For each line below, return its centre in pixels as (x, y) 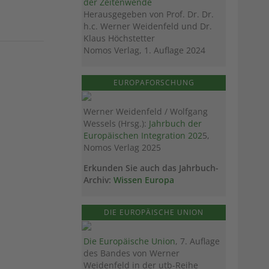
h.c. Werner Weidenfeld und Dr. (148, 26)
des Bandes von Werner (131, 253)
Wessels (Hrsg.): (116, 124)
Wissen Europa (144, 180)
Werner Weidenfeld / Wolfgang (146, 112)
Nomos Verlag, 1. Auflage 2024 (144, 50)
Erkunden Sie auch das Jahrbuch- (151, 168)
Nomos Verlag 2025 (122, 148)
